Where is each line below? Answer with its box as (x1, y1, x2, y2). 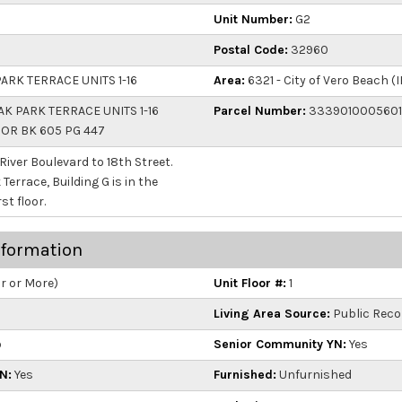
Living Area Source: (214, 305, 330, 321)
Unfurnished (276, 367, 352, 383)
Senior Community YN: (214, 336, 346, 353)
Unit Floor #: (214, 275, 286, 291)
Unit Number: (214, 11, 293, 27)
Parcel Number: (214, 103, 306, 119)
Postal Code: (214, 42, 288, 58)
